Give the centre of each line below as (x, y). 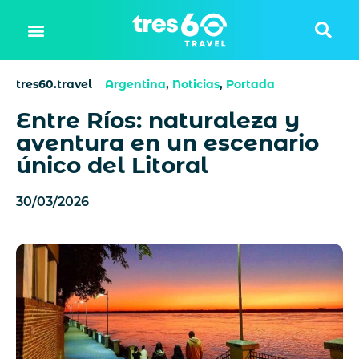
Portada (250, 84)
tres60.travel (54, 84)
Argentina (135, 84)
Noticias (196, 84)
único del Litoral (112, 165)
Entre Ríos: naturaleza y (158, 120)
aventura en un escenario (167, 143)
